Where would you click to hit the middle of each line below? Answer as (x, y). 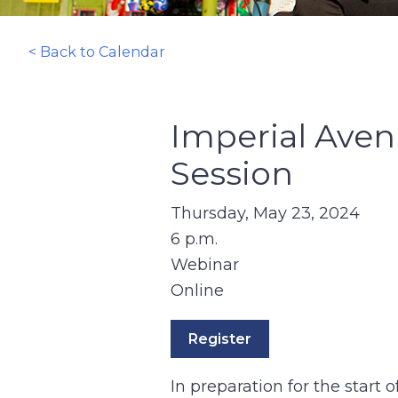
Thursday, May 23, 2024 (265, 213)
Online (197, 291)
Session (232, 173)
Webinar (205, 265)
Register (220, 339)
